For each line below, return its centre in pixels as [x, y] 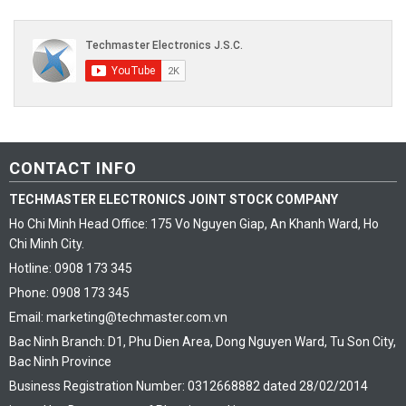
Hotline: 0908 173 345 [70, 268]
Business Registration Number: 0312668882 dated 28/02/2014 [188, 386]
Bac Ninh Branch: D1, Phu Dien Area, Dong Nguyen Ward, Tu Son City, [202, 341]
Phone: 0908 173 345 [69, 292]
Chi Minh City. [46, 243]
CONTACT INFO [72, 168]
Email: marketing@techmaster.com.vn [118, 317]
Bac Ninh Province [60, 361]
